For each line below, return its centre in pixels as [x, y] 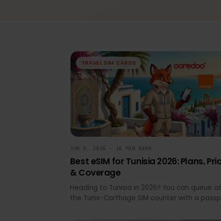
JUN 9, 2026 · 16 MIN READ [117, 168]
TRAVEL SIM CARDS [114, 78]
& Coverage [100, 193]
